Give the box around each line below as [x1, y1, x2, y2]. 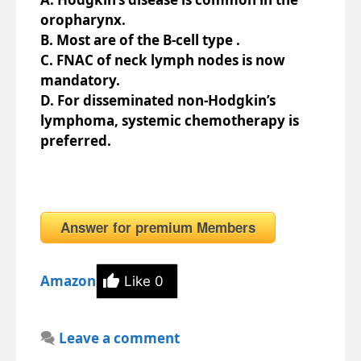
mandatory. [40, 70, 120, 89]
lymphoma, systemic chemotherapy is [40, 110, 299, 130]
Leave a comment [59, 329, 180, 347]
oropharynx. [40, 10, 126, 29]
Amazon [40, 271, 96, 290]
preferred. [40, 131, 111, 150]
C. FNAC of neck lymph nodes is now [40, 50, 285, 69]
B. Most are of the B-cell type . [40, 30, 240, 49]
